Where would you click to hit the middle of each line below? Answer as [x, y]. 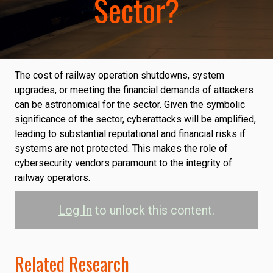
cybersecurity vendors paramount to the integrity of [123, 163]
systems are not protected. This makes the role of [121, 149]
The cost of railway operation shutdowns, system [119, 76]
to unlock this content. [153, 211]
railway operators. [52, 178]
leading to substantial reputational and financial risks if [130, 134]
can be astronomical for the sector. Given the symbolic [130, 105]
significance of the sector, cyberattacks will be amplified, [135, 119]
